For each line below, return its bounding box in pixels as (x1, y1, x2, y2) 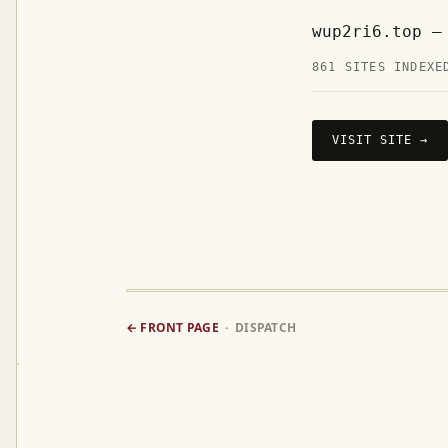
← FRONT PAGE (126, 319, 219, 336)
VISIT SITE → (332, 133, 428, 147)
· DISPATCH (218, 319, 297, 336)
